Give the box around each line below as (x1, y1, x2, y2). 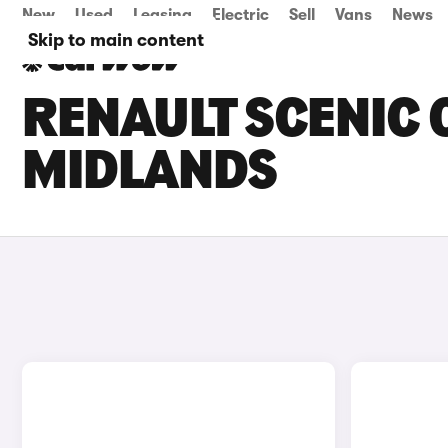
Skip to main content (28, 30, 204, 50)
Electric (212, 6, 269, 24)
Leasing (133, 6, 192, 24)
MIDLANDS (22, 146, 277, 202)
